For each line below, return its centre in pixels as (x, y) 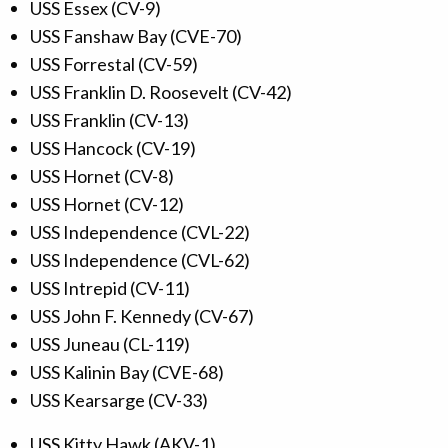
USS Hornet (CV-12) (107, 204)
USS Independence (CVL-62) (140, 260)
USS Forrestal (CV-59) (114, 64)
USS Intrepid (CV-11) (110, 288)
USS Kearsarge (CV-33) (119, 400)
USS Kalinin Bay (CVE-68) (127, 372)
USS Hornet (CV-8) (102, 176)
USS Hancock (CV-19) (113, 148)
